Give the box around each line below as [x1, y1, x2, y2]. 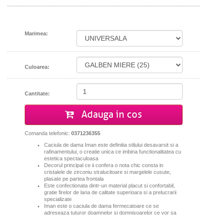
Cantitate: [24, 91, 50, 97]
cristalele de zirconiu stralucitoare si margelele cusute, [44, 169, 171, 175]
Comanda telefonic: [24, 130, 71, 137]
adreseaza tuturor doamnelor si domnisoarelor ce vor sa [44, 210, 176, 216]
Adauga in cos [79, 108, 142, 121]
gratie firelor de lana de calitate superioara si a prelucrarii [44, 189, 176, 196]
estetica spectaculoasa [44, 155, 98, 162]
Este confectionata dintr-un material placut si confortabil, [44, 183, 175, 189]
